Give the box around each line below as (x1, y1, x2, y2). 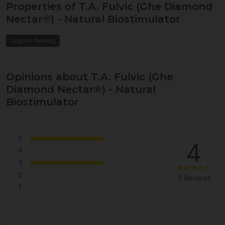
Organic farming (11, 37, 55, 45)
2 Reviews (178, 173, 211, 182)
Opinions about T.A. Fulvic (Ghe (6, 71, 173, 83)
